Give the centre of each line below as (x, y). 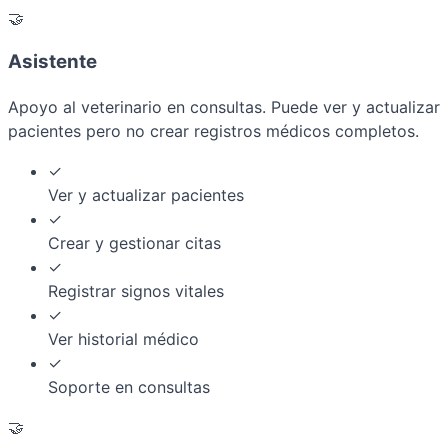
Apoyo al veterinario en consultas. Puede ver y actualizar (224, 107)
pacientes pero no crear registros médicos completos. (213, 131)
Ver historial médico (123, 339)
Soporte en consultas (129, 387)
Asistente (52, 62)
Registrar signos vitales (136, 291)
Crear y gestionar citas (134, 243)
